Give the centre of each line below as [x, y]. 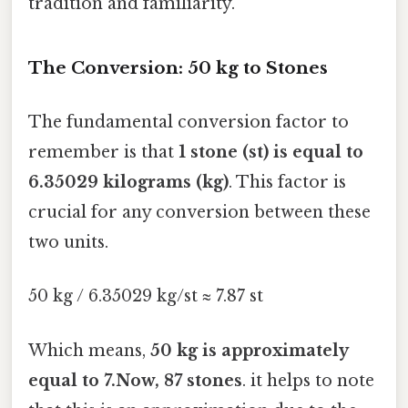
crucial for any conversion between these [199, 213]
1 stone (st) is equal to [271, 153]
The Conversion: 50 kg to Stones [178, 67]
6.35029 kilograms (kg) [128, 183]
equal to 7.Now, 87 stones [135, 380]
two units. [68, 243]
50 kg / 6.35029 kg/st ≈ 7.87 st [146, 296]
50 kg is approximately [249, 350]
